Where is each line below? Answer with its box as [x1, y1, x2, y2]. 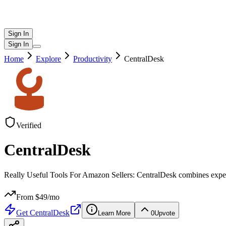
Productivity [73, 54, 112, 63]
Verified [16, 121, 41, 130]
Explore [36, 54, 61, 63]
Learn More [98, 209, 131, 217]
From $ [16, 192, 39, 201]
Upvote [154, 209, 175, 217]
